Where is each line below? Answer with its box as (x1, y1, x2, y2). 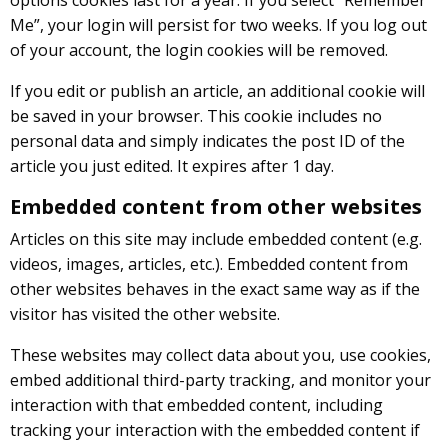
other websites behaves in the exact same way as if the (10, 277, 420, 300)
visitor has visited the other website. (10, 302, 280, 325)
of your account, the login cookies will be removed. (10, 38, 388, 61)
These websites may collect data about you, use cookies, (10, 343, 431, 366)
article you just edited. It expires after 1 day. (10, 154, 334, 177)
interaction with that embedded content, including (10, 393, 383, 416)
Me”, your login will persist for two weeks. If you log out (10, 13, 427, 36)
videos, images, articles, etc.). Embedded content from (10, 252, 408, 275)
